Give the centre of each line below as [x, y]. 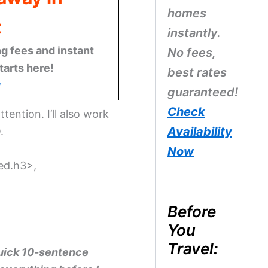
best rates [197, 72]
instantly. [194, 33]
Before [191, 211]
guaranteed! [202, 92]
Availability [200, 132]
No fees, [191, 53]
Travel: [193, 248]
